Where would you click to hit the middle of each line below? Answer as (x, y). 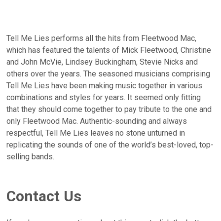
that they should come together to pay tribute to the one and (109, 109)
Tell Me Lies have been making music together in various (105, 85)
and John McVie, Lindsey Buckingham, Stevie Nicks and (102, 62)
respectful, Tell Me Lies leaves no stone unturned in (96, 133)
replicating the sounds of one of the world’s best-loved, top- (110, 145)
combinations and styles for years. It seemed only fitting (104, 97)
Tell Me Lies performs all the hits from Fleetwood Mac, (102, 38)
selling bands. (31, 156)
